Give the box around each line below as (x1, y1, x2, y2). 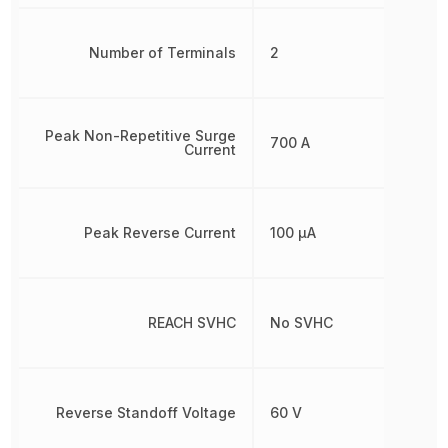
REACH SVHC (147, 314, 236, 331)
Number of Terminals (88, 44, 236, 61)
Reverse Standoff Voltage (55, 404, 236, 421)
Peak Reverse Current (83, 224, 236, 241)
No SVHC (269, 314, 333, 331)
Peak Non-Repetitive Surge (44, 127, 236, 144)
